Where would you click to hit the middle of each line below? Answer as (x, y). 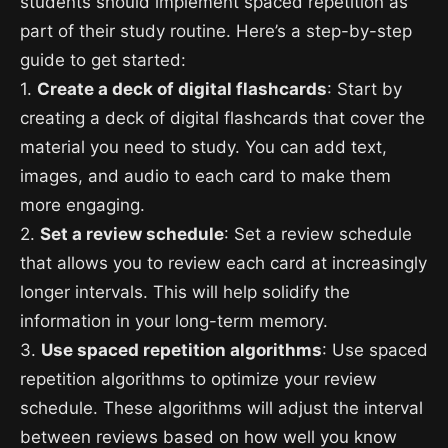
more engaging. (82, 205)
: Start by (364, 89)
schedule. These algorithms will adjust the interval (221, 408)
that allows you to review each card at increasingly (223, 263)
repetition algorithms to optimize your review (198, 379)
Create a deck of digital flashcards (182, 89)
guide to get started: (103, 60)
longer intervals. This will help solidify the (185, 292)
